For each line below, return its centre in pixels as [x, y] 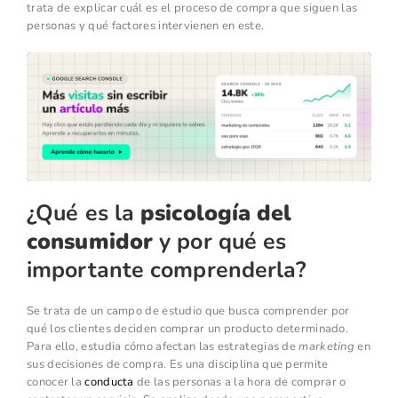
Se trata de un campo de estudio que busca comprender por [188, 311]
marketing [327, 347]
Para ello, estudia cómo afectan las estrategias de [163, 347]
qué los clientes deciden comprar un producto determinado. [188, 329]
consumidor [90, 242]
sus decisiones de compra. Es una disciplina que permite [178, 365]
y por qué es [220, 242]
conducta [109, 382]
